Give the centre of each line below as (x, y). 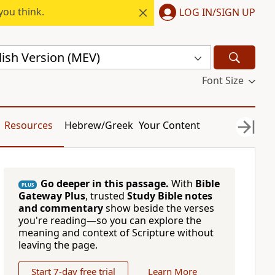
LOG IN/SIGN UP (217, 12)
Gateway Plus (52, 196)
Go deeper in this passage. (104, 184)
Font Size (223, 80)
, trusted (106, 196)
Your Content (170, 125)
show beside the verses (158, 208)
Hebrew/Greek (99, 125)
